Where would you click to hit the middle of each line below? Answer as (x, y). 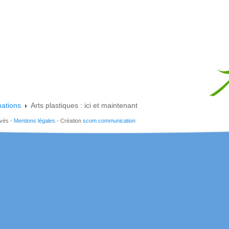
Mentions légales (35, 121)
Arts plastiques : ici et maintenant (84, 105)
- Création (69, 121)
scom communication (109, 121)
